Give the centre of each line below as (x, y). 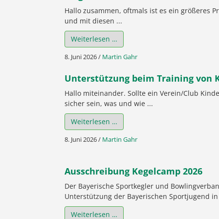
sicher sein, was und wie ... (109, 104)
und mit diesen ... (93, 21)
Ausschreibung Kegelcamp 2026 (133, 171)
